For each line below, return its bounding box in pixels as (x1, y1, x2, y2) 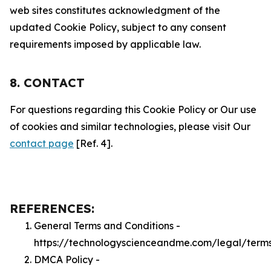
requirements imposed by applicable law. (10, 38, 201, 50)
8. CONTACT (10, 75, 85, 90)
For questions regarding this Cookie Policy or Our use (10, 103, 256, 116)
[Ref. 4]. (74, 137, 113, 149)
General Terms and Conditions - (34, 220, 180, 232)
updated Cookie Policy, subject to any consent (10, 21, 226, 33)
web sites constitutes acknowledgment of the (10, 4, 220, 16)
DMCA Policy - (34, 253, 100, 266)
